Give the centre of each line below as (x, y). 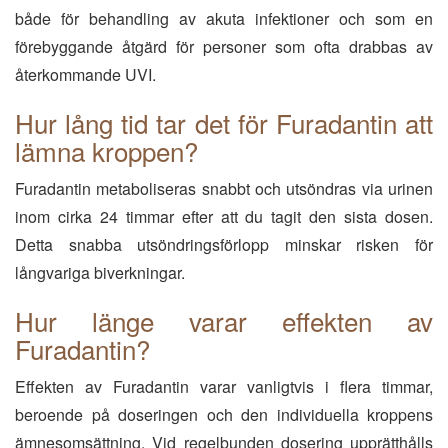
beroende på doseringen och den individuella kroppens (224, 414)
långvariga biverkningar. (100, 272)
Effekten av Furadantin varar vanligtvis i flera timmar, (224, 386)
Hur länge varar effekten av (224, 320)
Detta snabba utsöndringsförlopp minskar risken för (224, 244)
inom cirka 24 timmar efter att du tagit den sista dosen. (224, 216)
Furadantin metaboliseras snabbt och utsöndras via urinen (224, 188)
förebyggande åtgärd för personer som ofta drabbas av (224, 46)
